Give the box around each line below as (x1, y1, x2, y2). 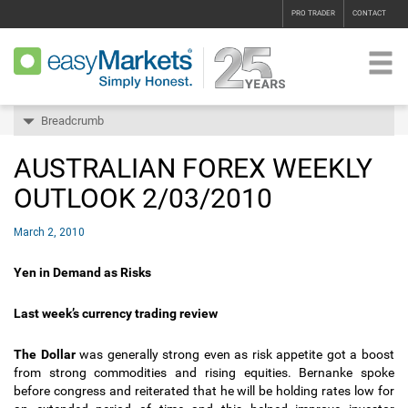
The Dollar (14, 347, 76, 362)
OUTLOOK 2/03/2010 (14, 182, 272, 214)
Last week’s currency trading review (14, 306, 218, 321)
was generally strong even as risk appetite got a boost (75, 347, 395, 362)
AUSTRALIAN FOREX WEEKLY (14, 152, 372, 184)
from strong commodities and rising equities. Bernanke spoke (14, 365, 394, 380)
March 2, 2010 (14, 226, 85, 239)
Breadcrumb (41, 114, 104, 127)
